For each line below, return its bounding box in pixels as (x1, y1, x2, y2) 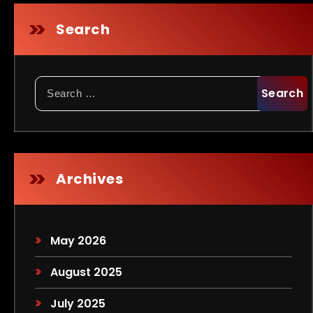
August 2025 (50, 264, 123, 280)
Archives (56, 169, 123, 189)
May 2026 (50, 233, 107, 249)
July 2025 (50, 296, 106, 312)
